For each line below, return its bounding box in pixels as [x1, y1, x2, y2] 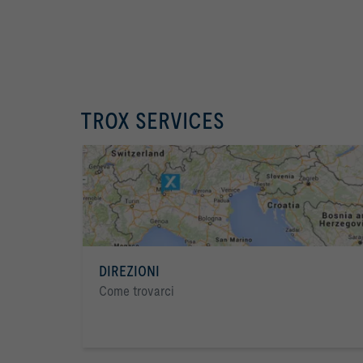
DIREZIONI [99, 262, 160, 280]
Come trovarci [99, 282, 174, 299]
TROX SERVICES [80, 107, 224, 134]
